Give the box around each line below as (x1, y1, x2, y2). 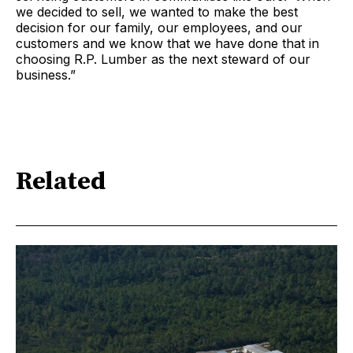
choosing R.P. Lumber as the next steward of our (16, 50, 310, 67)
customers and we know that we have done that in (16, 35, 319, 51)
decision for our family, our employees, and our (16, 19, 303, 35)
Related (16, 166, 106, 199)
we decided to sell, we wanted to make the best (16, 3, 298, 20)
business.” (16, 66, 76, 83)
